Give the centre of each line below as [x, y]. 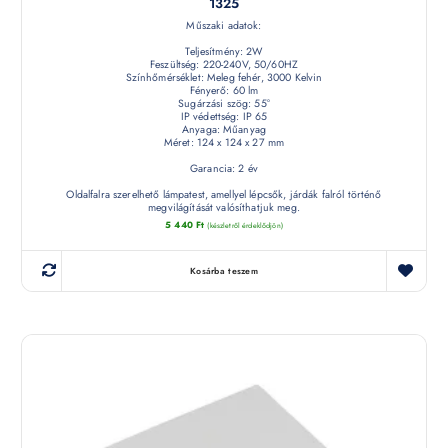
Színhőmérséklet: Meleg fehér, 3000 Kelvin [224, 78]
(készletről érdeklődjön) [245, 225]
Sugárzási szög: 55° [224, 104]
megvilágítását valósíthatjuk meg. [224, 208]
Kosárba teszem [224, 270]
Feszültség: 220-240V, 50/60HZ [224, 65]
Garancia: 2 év [224, 169]
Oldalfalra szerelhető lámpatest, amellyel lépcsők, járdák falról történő [224, 195]
